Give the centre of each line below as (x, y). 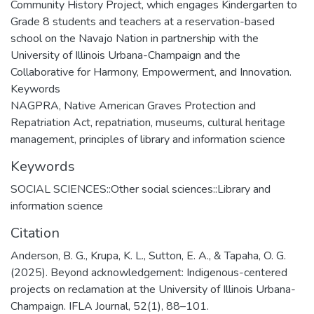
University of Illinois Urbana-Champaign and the (125, 55)
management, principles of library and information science (148, 139)
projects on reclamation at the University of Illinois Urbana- (153, 289)
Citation (35, 233)
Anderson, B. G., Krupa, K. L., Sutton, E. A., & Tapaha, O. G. (148, 255)
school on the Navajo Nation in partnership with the (135, 38)
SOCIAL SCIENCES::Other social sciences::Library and (141, 189)
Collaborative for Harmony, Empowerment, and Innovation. (151, 72)
